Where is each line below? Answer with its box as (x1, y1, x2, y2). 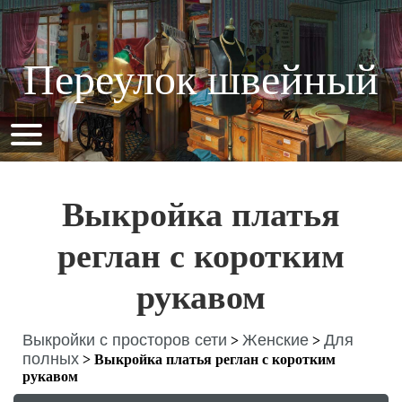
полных (22, 350, 79, 368)
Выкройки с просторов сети (22, 331, 227, 349)
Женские (242, 331, 309, 349)
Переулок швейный (23, 56, 379, 103)
